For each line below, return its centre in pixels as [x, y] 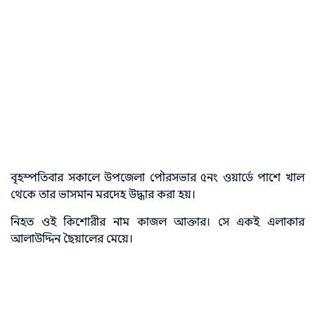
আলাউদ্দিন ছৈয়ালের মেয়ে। [72, 239]
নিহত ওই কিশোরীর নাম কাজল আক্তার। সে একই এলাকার [157, 222]
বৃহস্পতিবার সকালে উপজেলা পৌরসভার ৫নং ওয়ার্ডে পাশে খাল [157, 178]
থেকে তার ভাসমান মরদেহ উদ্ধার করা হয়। [103, 195]
